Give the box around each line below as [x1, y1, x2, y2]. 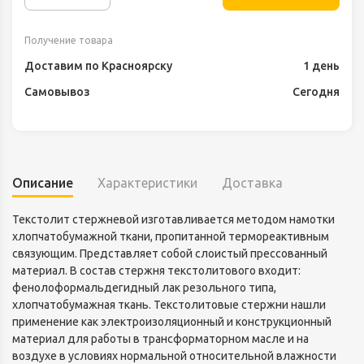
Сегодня [292, 85, 340, 99]
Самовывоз [24, 85, 90, 99]
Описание [12, 175, 73, 191]
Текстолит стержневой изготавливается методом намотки [12, 213, 335, 227]
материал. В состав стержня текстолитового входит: [12, 264, 301, 278]
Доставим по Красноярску [24, 59, 172, 73]
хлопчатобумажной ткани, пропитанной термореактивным [12, 230, 329, 244]
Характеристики [97, 175, 197, 191]
